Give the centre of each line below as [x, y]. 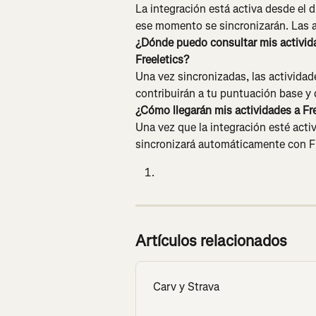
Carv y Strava [186, 286]
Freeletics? [162, 59]
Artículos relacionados [211, 241]
